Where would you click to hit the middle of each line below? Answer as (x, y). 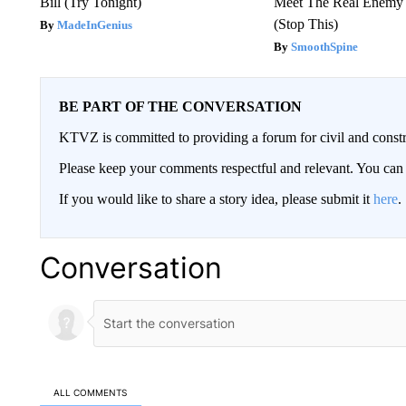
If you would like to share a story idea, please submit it (216, 198)
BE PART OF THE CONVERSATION (180, 106)
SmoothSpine (325, 46)
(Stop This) (306, 24)
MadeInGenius (94, 24)
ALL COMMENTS (91, 393)
